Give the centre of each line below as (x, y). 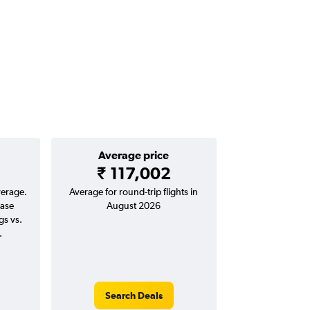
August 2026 (134, 206)
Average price (134, 155)
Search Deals (134, 296)
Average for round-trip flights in (134, 192)
